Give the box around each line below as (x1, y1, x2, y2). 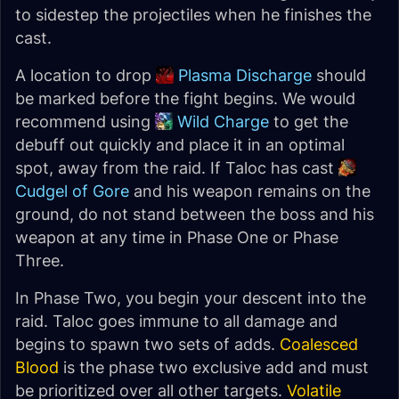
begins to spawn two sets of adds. (15, 335, 280, 354)
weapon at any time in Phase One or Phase (15, 228, 338, 247)
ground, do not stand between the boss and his (15, 205, 374, 224)
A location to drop (15, 66, 156, 85)
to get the (269, 112, 348, 131)
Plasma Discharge (178, 66, 312, 85)
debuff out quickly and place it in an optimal (15, 135, 345, 154)
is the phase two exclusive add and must (59, 358, 369, 377)
